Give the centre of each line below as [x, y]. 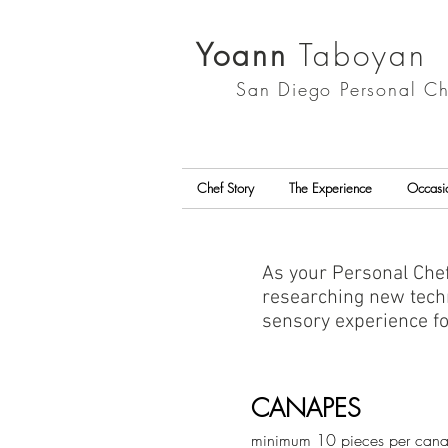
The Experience [330, 188]
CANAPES [306, 408]
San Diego [288, 89]
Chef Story [225, 188]
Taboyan [357, 55]
